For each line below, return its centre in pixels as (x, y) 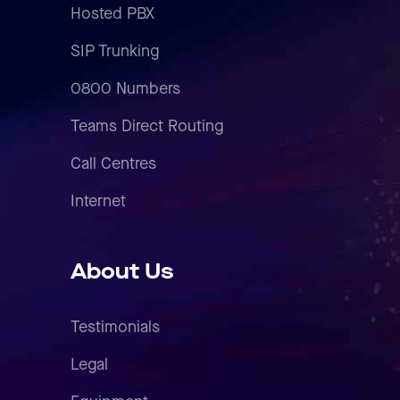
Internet (98, 202)
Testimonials (115, 328)
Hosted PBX (112, 14)
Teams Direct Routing (147, 127)
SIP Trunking (115, 52)
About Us (122, 273)
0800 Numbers (125, 89)
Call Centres (113, 164)
